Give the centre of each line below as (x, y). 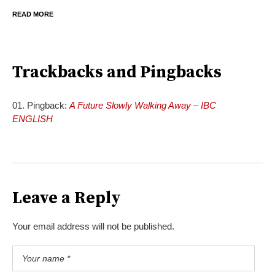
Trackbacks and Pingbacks (117, 72)
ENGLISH (33, 118)
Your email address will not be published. (93, 226)
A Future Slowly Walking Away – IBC (143, 105)
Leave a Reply (67, 198)
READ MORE (33, 14)
